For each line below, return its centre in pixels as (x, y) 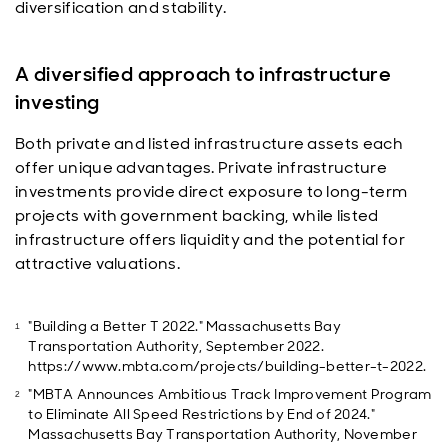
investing (57, 102)
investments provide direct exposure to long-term (211, 191)
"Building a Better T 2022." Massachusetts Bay (184, 326)
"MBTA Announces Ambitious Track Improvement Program (230, 394)
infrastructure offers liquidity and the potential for (210, 239)
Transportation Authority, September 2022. (176, 346)
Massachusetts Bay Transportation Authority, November (222, 434)
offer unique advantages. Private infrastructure (201, 167)
